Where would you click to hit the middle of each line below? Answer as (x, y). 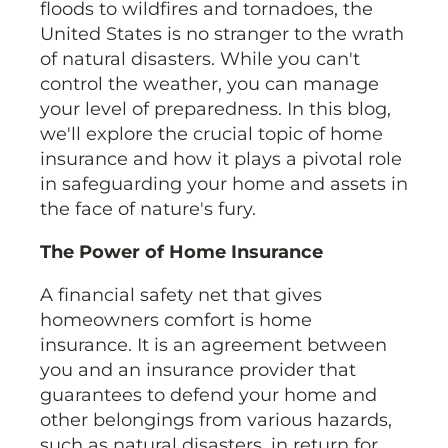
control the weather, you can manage (209, 84)
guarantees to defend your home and (208, 395)
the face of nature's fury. (148, 209)
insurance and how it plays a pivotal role (221, 159)
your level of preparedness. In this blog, (215, 109)
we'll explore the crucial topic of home (211, 134)
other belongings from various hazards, (216, 420)
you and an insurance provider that (198, 370)
